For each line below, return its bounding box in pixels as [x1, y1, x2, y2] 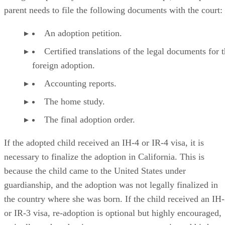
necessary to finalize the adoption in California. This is [4, 161, 204, 171]
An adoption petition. [44, 37, 122, 47]
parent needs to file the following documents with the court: [4, 14, 222, 24]
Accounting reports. [44, 87, 117, 97]
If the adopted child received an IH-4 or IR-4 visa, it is [4, 147, 204, 157]
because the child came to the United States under [4, 175, 186, 185]
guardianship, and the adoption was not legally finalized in [4, 189, 218, 199]
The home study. [44, 105, 105, 116]
